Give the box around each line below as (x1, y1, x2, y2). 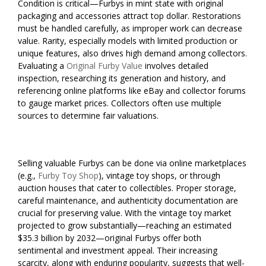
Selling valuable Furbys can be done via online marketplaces (18, 157, 246, 169)
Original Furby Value (66, 59, 142, 71)
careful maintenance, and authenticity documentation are (18, 194, 238, 206)
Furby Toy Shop (38, 169, 99, 181)
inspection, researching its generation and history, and (18, 72, 226, 84)
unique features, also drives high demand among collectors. (18, 47, 247, 59)
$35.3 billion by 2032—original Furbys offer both (18, 232, 201, 243)
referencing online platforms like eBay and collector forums (18, 84, 246, 96)
